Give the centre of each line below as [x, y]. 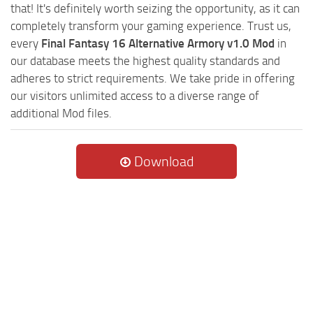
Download [162, 162]
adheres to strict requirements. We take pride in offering [153, 79]
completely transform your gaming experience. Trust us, [151, 26]
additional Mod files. [61, 114]
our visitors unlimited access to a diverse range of [135, 96]
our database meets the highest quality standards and [145, 61]
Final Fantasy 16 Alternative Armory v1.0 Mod [158, 44]
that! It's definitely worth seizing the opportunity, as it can [155, 9]
